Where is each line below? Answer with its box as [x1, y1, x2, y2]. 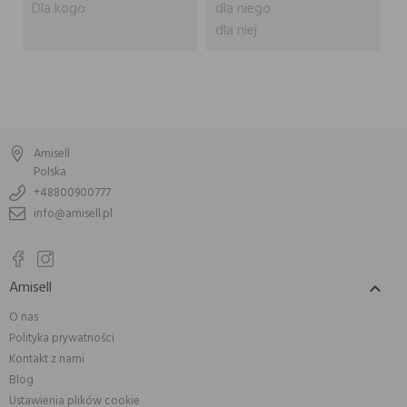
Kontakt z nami [9, 350, 84, 370]
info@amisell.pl [34, 204, 113, 224]
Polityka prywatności [9, 329, 114, 349]
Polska [34, 163, 66, 183]
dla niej [214, 19, 257, 43]
